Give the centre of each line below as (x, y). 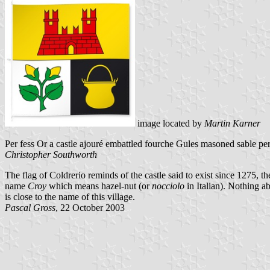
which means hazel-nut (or (99, 186)
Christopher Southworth (51, 154)
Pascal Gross (30, 207)
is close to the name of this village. (70, 196)
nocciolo (168, 186)
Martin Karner (232, 123)
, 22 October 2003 (90, 207)
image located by (170, 123)
